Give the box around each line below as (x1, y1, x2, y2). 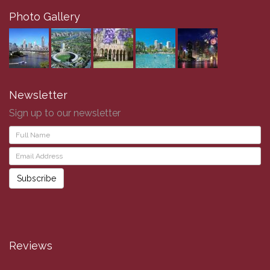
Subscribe (17, 174, 56, 184)
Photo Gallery (9, 10, 80, 24)
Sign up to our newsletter (9, 107, 121, 119)
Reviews (9, 239, 52, 253)
